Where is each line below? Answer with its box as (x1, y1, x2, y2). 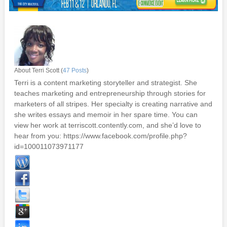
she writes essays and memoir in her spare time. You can (14, 110, 198, 119)
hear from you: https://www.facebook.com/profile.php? (14, 132, 187, 140)
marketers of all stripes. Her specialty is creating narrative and (14, 100, 212, 108)
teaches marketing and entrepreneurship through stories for (14, 89, 206, 98)
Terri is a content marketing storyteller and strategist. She (14, 79, 197, 87)
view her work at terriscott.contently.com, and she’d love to (14, 121, 201, 130)
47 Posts (62, 67, 87, 74)
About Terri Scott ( (14, 67, 63, 74)
